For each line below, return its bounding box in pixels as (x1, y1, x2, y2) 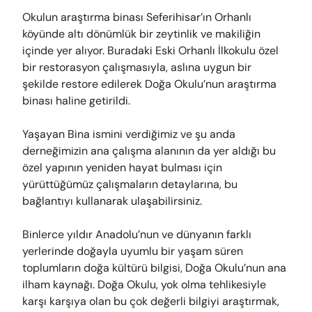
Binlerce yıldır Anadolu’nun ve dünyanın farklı (22, 227, 251, 242)
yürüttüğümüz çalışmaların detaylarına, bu (22, 177, 237, 192)
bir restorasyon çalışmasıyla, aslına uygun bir (22, 60, 251, 75)
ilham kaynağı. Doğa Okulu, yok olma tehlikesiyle (22, 277, 266, 292)
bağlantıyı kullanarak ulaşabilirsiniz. (22, 194, 202, 208)
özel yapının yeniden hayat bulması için (22, 160, 222, 175)
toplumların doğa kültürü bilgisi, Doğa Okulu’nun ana (22, 260, 286, 275)
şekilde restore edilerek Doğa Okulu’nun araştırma (22, 77, 276, 91)
